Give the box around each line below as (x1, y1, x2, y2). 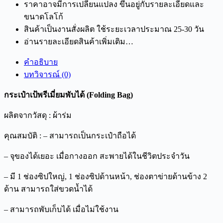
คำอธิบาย (24, 57, 58, 66)
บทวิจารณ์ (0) (24, 70, 71, 79)
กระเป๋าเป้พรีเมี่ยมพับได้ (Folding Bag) (4, 90, 133, 99)
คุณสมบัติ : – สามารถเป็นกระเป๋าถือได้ (4, 131, 136, 140)
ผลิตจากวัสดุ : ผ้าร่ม (4, 111, 72, 119)
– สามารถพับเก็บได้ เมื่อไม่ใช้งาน (4, 205, 118, 214)
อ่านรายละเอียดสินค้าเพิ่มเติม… (24, 37, 133, 46)
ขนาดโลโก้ (24, 12, 63, 21)
